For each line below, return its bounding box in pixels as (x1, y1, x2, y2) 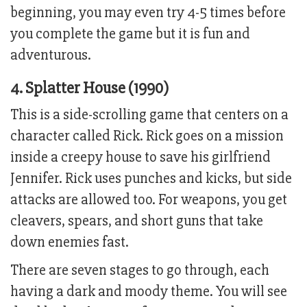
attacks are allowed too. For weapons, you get (10, 191, 287, 210)
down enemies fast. (10, 233, 129, 252)
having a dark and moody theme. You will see (10, 282, 287, 302)
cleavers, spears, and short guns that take (10, 212, 263, 231)
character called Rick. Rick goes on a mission (10, 127, 284, 146)
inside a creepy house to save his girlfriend (10, 148, 271, 167)
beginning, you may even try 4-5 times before (10, 3, 286, 23)
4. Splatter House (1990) (10, 78, 169, 99)
